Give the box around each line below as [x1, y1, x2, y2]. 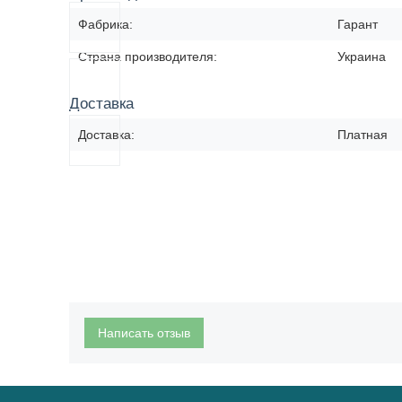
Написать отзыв [98, 326, 190, 340]
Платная [337, 127, 388, 142]
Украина [337, 49, 386, 64]
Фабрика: [78, 17, 133, 31]
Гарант [337, 17, 378, 31]
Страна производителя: [78, 49, 217, 64]
